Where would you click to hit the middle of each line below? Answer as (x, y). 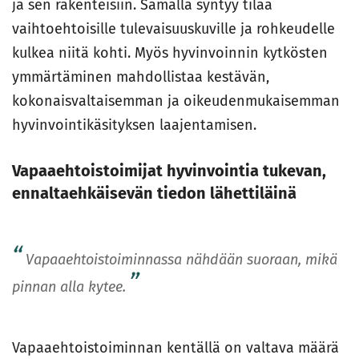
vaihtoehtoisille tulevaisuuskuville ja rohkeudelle (173, 29)
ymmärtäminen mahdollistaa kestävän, (141, 77)
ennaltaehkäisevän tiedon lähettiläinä (154, 194)
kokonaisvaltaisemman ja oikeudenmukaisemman (176, 101)
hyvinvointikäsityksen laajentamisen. (134, 125)
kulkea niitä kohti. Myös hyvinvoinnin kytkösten (170, 53)
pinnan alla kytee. (69, 287)
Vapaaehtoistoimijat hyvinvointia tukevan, (169, 171)
